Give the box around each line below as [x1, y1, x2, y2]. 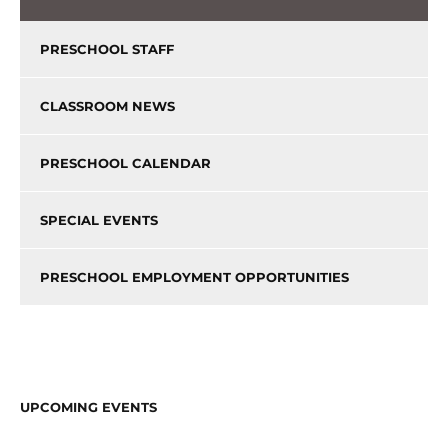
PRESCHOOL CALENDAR [40, 155, 211, 172]
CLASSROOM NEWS [40, 98, 175, 115]
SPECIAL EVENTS [40, 212, 158, 229]
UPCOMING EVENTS [20, 399, 157, 416]
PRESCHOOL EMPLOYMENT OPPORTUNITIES [40, 269, 349, 286]
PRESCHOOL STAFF [40, 41, 174, 58]
